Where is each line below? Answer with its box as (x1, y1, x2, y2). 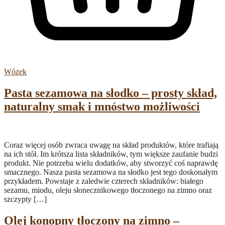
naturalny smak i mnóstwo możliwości (4, 100, 200, 114)
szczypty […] (4, 195, 47, 204)
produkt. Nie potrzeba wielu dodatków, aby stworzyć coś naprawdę (4, 159, 218, 168)
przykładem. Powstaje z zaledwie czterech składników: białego (4, 177, 203, 186)
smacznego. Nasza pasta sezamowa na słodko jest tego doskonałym (4, 168, 217, 177)
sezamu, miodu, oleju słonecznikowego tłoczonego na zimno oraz (4, 186, 212, 195)
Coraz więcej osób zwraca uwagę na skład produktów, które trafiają (4, 141, 218, 150)
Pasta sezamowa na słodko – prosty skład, (4, 86, 217, 100)
